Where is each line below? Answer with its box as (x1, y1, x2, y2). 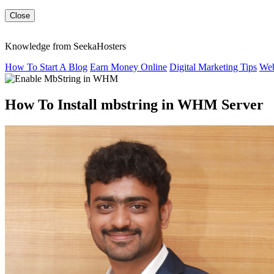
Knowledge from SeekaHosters (5, 41, 126, 51)
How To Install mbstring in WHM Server (5, 96, 264, 113)
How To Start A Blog (5, 62, 87, 72)
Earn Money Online (90, 62, 167, 72)
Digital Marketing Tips (169, 62, 257, 72)
